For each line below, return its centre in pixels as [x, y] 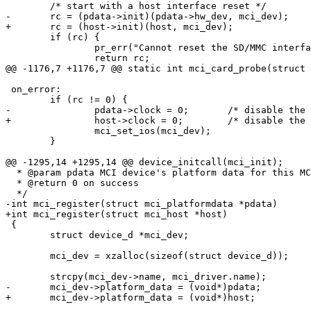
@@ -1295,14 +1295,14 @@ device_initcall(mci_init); [144, 162]
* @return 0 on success [72, 183]
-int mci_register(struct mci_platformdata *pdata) [142, 204]
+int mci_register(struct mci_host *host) [117, 215]
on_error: [33, 90]
